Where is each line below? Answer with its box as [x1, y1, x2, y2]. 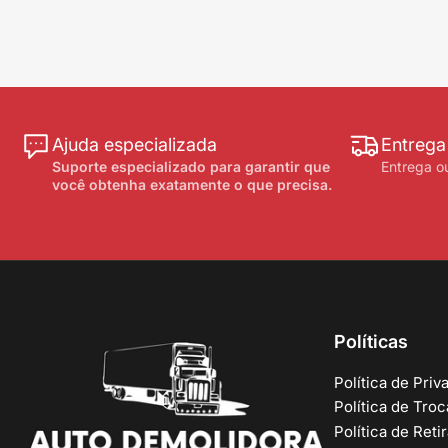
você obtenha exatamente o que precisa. [52, 176, 332, 194]
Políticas [334, 330, 408, 352]
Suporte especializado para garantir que [52, 158, 330, 176]
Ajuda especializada [52, 134, 217, 156]
